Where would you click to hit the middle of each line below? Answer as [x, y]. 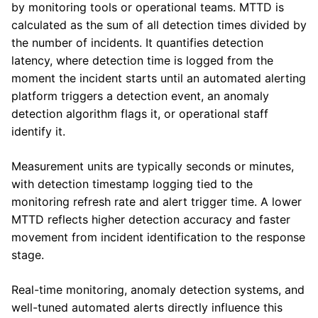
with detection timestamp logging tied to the [132, 184]
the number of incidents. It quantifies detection [137, 43]
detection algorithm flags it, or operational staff [140, 114]
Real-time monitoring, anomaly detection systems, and [158, 290]
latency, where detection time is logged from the [142, 61]
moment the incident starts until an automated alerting [159, 78]
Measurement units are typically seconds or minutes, [153, 166]
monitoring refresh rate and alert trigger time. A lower [157, 202]
